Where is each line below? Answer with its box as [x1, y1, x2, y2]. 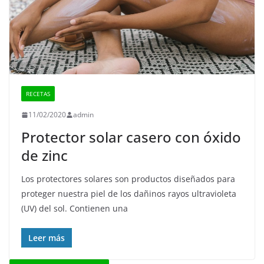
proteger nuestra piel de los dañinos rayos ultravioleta [21, 188, 236, 200]
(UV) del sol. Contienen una [21, 203, 128, 214]
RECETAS [26, 90, 50, 98]
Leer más [28, 232, 65, 244]
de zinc [21, 146, 68, 166]
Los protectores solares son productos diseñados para [21, 173, 235, 185]
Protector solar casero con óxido [21, 127, 241, 147]
